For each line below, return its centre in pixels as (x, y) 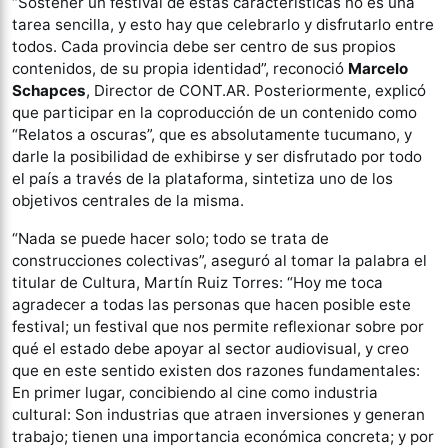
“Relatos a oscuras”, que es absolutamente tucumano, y (212, 134)
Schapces (49, 90)
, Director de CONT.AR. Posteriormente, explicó (256, 90)
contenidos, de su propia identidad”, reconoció (180, 68)
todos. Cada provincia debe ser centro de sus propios (204, 46)
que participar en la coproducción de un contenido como (214, 112)
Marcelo (378, 68)
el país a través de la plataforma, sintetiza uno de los (202, 178)
